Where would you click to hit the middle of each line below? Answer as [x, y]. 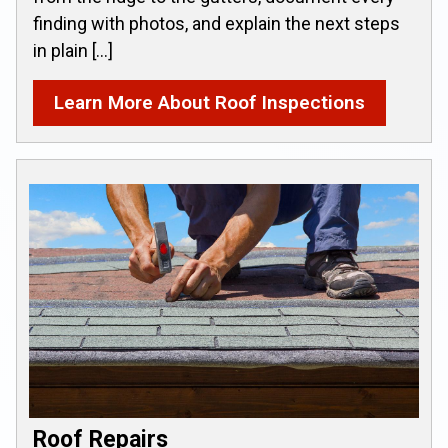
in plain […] [73, 50]
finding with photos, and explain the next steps [216, 23]
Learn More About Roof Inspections [209, 102]
